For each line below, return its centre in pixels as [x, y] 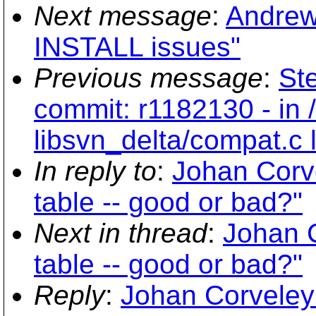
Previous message [148, 78]
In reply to [95, 171]
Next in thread [121, 233]
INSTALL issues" [137, 47]
